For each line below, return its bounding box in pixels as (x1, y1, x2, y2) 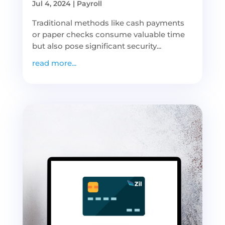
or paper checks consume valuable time (32, 29, 185, 39)
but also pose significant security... (32, 41, 161, 51)
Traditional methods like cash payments (32, 18, 184, 28)
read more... (32, 58, 76, 68)
